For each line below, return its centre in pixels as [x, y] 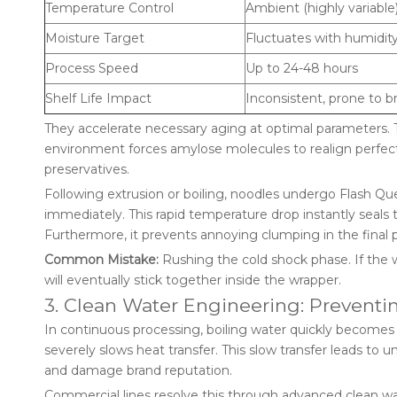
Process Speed [92, 68]
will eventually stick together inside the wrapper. [193, 280]
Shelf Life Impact [98, 98]
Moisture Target [95, 38]
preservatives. [87, 169]
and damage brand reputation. [138, 370]
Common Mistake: [101, 260]
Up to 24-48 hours [302, 68]
